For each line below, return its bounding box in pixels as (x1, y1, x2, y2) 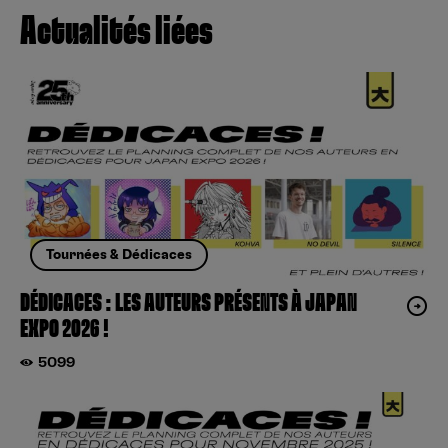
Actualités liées (20, 11, 213, 52)
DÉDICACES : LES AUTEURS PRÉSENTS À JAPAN (20, 290, 357, 317)
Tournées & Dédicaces (46, 248, 192, 263)
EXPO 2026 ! (20, 316, 110, 343)
